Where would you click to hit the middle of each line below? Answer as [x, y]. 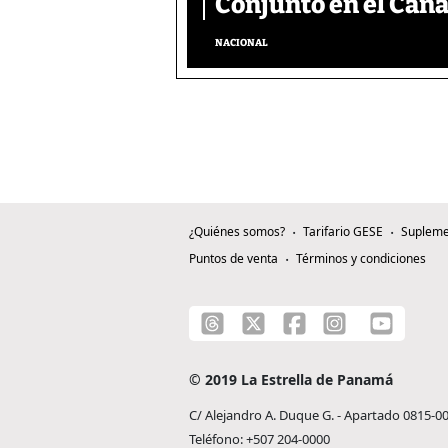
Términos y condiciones [361, 259]
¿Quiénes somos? [237, 232]
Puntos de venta [233, 259]
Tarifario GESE [343, 232]
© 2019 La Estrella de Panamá [291, 380]
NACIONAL [241, 43]
